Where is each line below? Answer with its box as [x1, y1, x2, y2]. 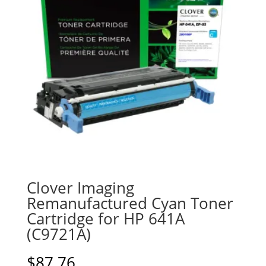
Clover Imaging [26, 177, 134, 199]
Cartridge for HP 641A [26, 208, 185, 230]
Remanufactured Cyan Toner [26, 192, 233, 214]
